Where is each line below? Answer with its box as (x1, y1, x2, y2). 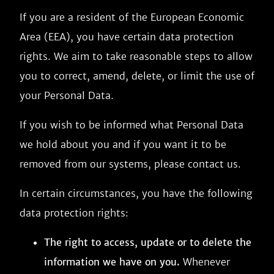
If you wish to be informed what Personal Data (20, 119, 243, 131)
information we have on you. (44, 256, 180, 268)
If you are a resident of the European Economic (20, 11, 244, 23)
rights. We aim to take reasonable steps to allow (20, 50, 253, 62)
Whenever (180, 256, 230, 268)
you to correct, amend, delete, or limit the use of (20, 70, 254, 82)
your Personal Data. (20, 89, 114, 102)
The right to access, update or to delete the (44, 236, 251, 248)
